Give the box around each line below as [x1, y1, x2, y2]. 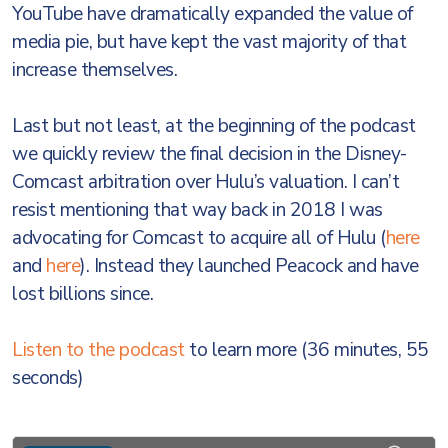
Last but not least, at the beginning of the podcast [12, 113, 416, 139]
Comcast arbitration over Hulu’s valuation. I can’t [12, 169, 399, 195]
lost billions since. [12, 281, 153, 307]
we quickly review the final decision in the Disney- [12, 141, 407, 167]
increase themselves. [12, 57, 182, 83]
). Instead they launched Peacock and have [80, 253, 419, 279]
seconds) [12, 365, 83, 391]
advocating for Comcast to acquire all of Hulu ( [12, 225, 386, 251]
